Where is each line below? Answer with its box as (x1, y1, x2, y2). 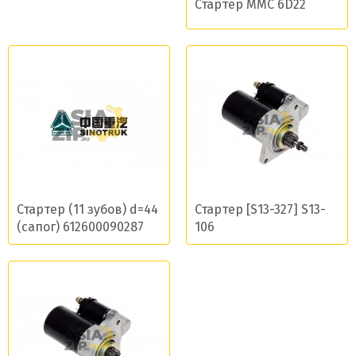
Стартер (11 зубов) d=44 (17, 202, 158, 217)
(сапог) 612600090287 (17, 219, 144, 234)
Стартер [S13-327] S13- (195, 202, 326, 217)
